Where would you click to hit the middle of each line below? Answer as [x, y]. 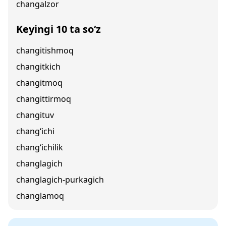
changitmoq [39, 83]
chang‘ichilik [40, 147]
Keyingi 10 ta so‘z [59, 29]
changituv [35, 115]
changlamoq [40, 196]
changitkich [38, 67]
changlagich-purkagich [60, 180]
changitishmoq [45, 50]
